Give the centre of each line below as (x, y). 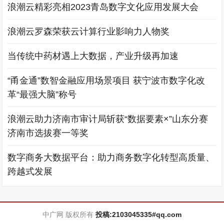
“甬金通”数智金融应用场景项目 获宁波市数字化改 (106, 80)
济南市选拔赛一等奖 (48, 133)
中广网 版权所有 (69, 214)
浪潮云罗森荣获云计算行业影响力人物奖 (89, 31)
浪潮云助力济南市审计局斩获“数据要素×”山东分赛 (108, 119)
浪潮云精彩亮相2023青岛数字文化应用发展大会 (103, 7)
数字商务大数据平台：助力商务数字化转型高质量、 (111, 157)
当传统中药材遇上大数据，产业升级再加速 (93, 56)
